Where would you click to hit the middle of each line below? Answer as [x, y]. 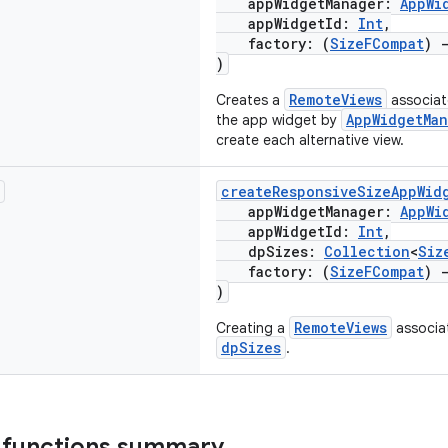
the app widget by [278, 120]
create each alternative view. [310, 140]
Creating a [252, 328]
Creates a [250, 100]
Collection [367, 251]
